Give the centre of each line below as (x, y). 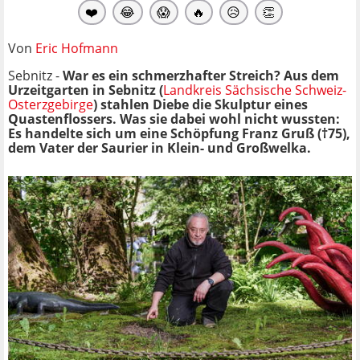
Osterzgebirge (51, 104)
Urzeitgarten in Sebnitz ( (86, 90)
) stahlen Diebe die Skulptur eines (200, 104)
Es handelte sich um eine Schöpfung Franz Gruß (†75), (179, 133)
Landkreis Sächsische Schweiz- (255, 90)
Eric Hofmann (77, 48)
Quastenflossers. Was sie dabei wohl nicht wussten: (174, 119)
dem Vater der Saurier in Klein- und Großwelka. (160, 147)
